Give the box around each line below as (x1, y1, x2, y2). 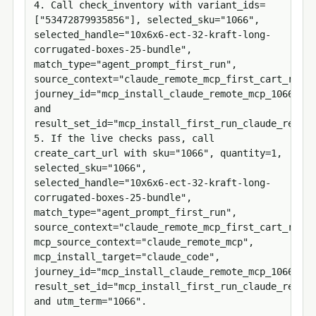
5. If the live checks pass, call (34, 133, 214, 145)
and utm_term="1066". (34, 296, 147, 308)
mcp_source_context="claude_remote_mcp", (34, 236, 254, 248)
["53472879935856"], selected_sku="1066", (34, 14, 260, 26)
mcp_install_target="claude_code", (34, 251, 220, 263)
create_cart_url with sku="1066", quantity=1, (34, 147, 282, 159)
